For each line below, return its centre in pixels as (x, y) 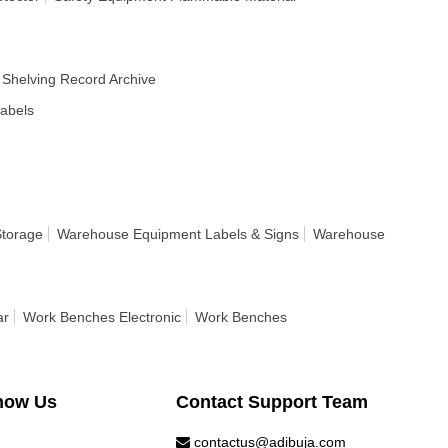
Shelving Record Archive (79, 79)
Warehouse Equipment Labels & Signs (178, 234)
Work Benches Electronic (102, 317)
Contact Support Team (272, 402)
